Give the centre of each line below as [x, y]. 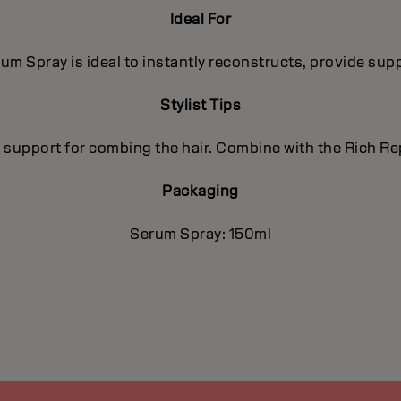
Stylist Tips [200, 106]
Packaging [200, 192]
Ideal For [200, 20]
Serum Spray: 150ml [200, 235]
